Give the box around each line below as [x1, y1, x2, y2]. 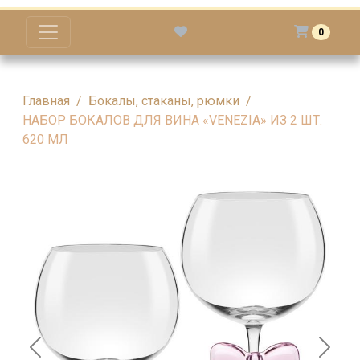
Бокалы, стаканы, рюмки [88, 92, 239, 108]
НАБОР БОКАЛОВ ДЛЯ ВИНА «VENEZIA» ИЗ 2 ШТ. [22, 112, 322, 128]
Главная [22, 92, 70, 108]
